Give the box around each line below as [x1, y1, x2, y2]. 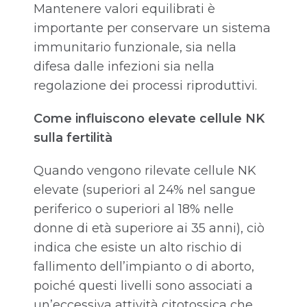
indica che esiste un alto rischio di [34, 240, 242, 256]
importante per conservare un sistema [34, 21, 271, 36]
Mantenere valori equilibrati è [34, 1, 215, 17]
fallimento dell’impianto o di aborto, [34, 259, 254, 275]
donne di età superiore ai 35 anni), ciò [34, 221, 265, 236]
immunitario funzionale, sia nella [34, 40, 236, 56]
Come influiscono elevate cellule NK [34, 111, 265, 127]
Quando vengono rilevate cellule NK [34, 163, 256, 179]
